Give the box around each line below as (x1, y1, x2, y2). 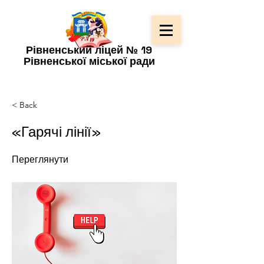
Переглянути (12, 153, 68, 166)
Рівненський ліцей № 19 (26, 43, 152, 57)
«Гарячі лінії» (12, 123, 101, 141)
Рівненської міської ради (23, 54, 155, 68)
